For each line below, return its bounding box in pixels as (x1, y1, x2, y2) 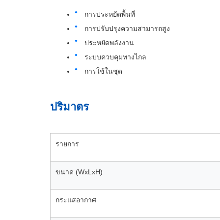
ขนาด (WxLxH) (55, 168, 103, 176)
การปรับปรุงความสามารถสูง (84, 25, 170, 32)
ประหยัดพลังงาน (84, 39, 134, 47)
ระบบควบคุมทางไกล (84, 53, 146, 61)
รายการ (55, 140, 79, 148)
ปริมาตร (50, 101, 89, 113)
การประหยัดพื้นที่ (84, 10, 135, 18)
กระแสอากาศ (55, 196, 96, 204)
